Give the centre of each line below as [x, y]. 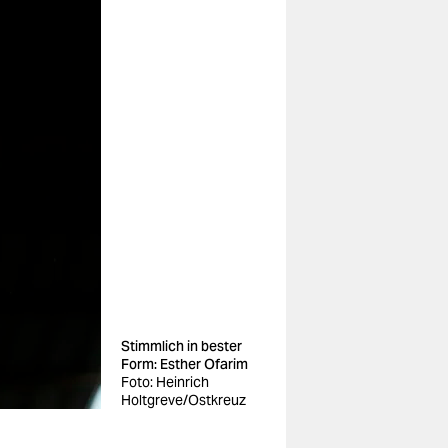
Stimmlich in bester [181, 346]
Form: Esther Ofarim [184, 364]
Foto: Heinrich [165, 382]
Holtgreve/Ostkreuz [183, 400]
